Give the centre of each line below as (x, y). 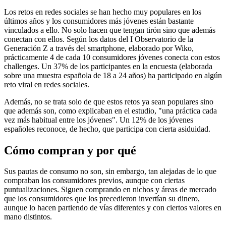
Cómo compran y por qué (70, 150)
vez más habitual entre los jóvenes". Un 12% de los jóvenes (99, 120)
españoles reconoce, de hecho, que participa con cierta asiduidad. (107, 129)
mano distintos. (28, 217)
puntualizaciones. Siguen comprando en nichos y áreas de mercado (110, 190)
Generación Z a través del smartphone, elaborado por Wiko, (99, 48)
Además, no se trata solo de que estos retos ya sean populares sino (109, 101)
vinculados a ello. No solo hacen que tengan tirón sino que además (110, 30)
